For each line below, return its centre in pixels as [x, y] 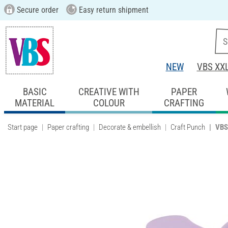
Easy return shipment [112, 10]
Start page [23, 127]
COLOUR [109, 103]
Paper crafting [68, 127]
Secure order [36, 10]
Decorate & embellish [130, 127]
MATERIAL [35, 103]
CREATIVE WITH [109, 92]
